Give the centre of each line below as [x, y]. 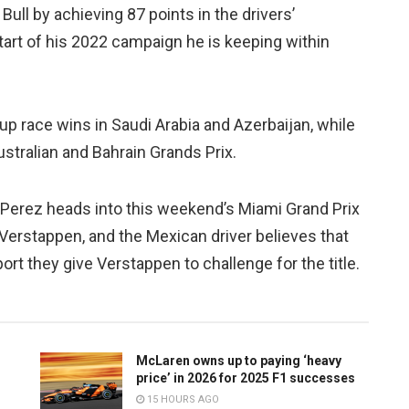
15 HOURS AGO [182, 400]
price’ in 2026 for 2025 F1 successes [246, 378]
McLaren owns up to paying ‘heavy [239, 361]
